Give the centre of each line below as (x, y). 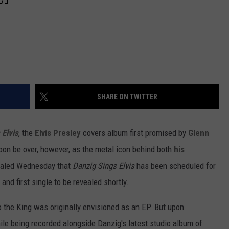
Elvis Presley (58, 133)
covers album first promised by (134, 133)
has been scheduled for (175, 166)
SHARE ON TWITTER (127, 97)
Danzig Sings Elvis (104, 166)
